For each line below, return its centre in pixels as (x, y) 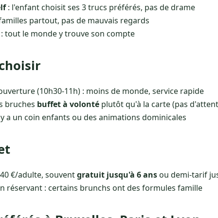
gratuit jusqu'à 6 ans (117, 175)
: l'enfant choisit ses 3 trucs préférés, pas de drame (100, 8)
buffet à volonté (68, 104)
